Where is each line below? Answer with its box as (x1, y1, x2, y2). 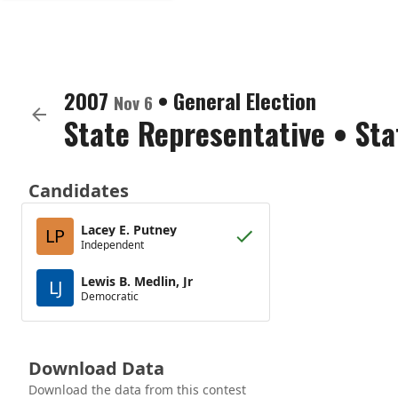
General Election (173, 84, 316, 116)
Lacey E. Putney (81, 220, 177, 238)
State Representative (64, 110, 325, 155)
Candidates (28, 179, 129, 203)
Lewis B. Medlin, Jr (81, 272, 193, 290)
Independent (81, 236, 144, 252)
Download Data (28, 356, 164, 380)
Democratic (81, 288, 139, 304)
